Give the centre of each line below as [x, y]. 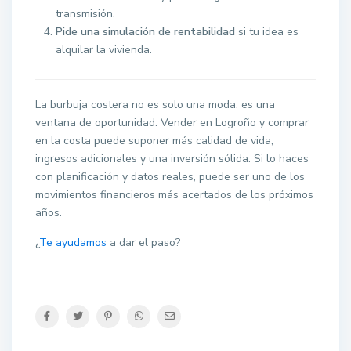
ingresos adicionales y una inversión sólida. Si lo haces [172, 159]
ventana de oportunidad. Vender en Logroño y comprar [172, 123]
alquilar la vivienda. [104, 50]
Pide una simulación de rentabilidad [146, 32]
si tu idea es [267, 32]
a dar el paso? [144, 243]
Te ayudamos [73, 243]
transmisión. [86, 14]
